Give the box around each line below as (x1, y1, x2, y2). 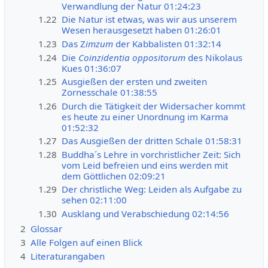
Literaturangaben (30, 249, 105, 262)
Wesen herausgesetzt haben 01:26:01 (62, 24, 222, 36)
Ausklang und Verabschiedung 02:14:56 (62, 207, 230, 220)
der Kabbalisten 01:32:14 (113, 37, 222, 50)
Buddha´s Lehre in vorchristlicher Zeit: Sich (62, 148, 241, 160)
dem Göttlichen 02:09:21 (62, 169, 166, 182)
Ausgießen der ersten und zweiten (62, 75, 208, 88)
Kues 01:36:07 (62, 62, 122, 74)
